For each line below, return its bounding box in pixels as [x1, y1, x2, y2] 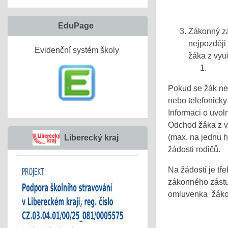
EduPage [58, 21, 94, 30]
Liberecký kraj [64, 133, 119, 142]
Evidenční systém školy [34, 46, 121, 54]
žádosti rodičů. [168, 145, 220, 154]
